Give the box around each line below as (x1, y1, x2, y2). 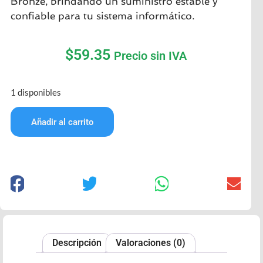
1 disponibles (11, 86, 61, 97)
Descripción (52, 237, 102, 249)
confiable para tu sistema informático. (11, 10, 194, 22)
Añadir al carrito (31, 117, 93, 128)
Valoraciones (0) (116, 237, 186, 249)
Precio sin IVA (113, 48, 187, 63)
